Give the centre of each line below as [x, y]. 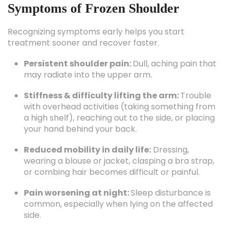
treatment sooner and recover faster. [83, 43]
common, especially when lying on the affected [118, 204]
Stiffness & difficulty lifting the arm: [102, 96]
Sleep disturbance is [171, 193]
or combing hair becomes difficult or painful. [112, 172]
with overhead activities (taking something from [120, 107]
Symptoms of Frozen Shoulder [93, 8]
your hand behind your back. [80, 129]
